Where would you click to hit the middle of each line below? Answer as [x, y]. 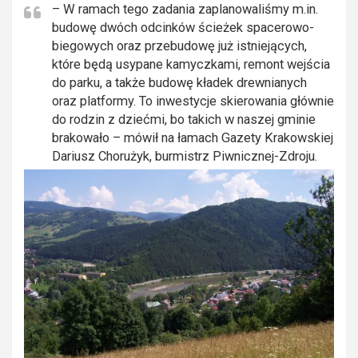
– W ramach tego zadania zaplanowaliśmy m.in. [185, 9]
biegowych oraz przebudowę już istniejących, [179, 46]
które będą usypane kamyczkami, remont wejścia [191, 64]
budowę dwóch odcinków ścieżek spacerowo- [183, 28]
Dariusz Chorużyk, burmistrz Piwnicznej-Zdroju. [185, 156]
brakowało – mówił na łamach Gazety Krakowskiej [193, 138]
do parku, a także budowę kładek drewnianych [179, 83]
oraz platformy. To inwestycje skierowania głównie [193, 101]
